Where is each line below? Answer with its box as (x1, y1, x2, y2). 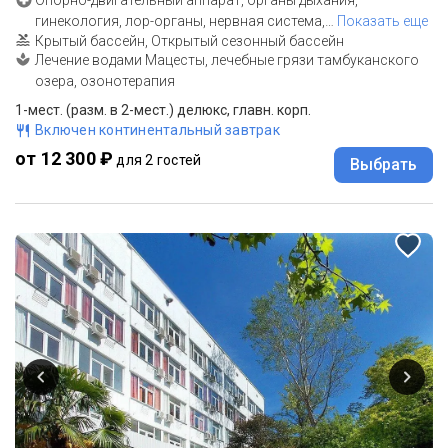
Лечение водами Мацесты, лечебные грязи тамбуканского (35, 51, 419, 68)
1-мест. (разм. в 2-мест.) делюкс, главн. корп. (15, 101, 311, 118)
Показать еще (337, 12, 428, 29)
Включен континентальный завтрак (35, 121, 280, 138)
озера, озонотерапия (35, 72, 175, 89)
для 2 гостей (116, 151, 202, 168)
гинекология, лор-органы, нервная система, (35, 12, 325, 29)
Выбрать (350, 154, 417, 174)
